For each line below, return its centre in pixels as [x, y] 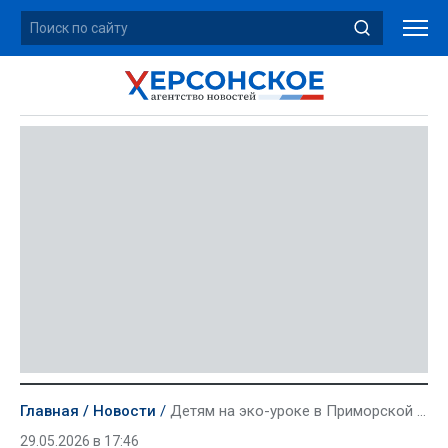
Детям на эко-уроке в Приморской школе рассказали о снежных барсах [293, 411]
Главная [49, 411]
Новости [124, 411]
